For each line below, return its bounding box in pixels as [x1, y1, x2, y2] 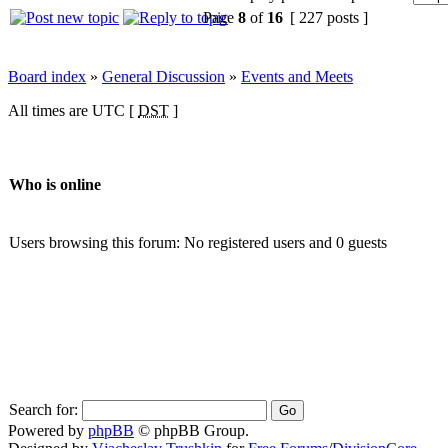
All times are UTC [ [8, 101, 138, 119]
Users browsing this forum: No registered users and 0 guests [9, 233, 387, 251]
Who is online [9, 176, 101, 194]
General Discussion [102, 67, 225, 85]
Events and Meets [241, 67, 353, 85]
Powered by [8, 421, 88, 439]
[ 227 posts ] [286, 8, 372, 26]
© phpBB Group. [134, 421, 249, 439]
